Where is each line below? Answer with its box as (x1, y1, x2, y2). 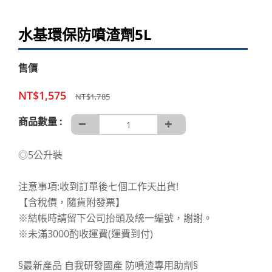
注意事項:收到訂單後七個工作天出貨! (18, 180, 178, 193)
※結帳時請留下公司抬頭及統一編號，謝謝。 (18, 211, 212, 225)
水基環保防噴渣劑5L (18, 24, 152, 44)
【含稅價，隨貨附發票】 (18, 195, 125, 209)
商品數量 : (18, 115, 63, 128)
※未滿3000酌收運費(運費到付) (18, 227, 153, 240)
